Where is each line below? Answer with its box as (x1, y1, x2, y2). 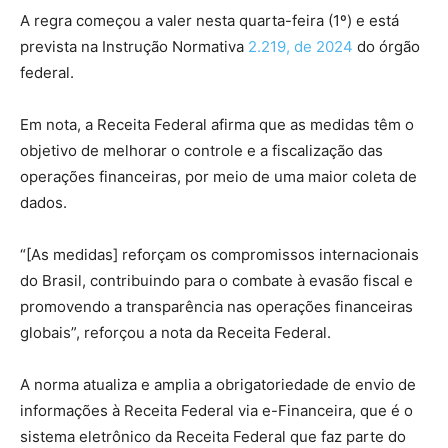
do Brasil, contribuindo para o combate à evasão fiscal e (20, 270, 413, 290)
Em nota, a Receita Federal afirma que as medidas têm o (20, 114, 414, 134)
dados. (20, 192, 67, 212)
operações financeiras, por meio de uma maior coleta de (20, 166, 417, 186)
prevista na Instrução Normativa (20, 36, 248, 56)
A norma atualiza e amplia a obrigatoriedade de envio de (20, 374, 416, 394)
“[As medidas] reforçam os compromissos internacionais (20, 244, 419, 264)
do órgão (353, 36, 420, 56)
